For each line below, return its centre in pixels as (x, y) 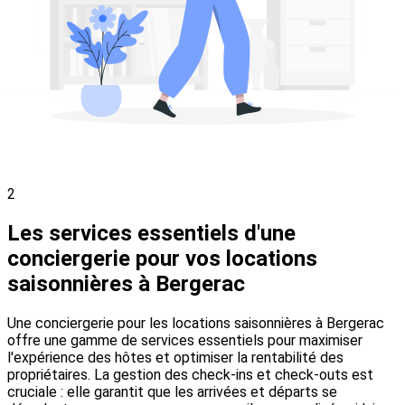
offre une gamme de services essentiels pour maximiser (185, 340)
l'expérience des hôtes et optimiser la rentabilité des (175, 357)
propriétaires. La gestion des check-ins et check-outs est (190, 374)
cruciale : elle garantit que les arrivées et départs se (172, 391)
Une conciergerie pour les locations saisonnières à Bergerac (196, 323)
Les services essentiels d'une (151, 233)
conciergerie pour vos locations (162, 258)
